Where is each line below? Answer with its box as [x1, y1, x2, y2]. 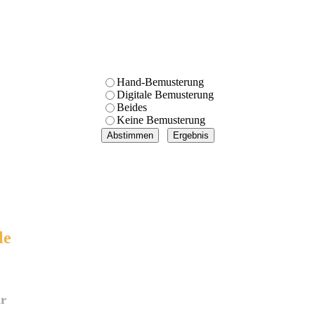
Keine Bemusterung [116, 114, 205, 126]
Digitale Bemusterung [116, 89, 214, 101]
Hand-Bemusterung [116, 76, 204, 88]
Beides [116, 101, 147, 113]
